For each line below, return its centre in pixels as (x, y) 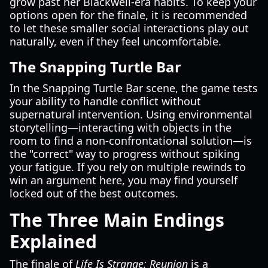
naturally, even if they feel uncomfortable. (115, 41)
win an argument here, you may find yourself (124, 180)
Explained (53, 241)
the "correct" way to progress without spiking (125, 154)
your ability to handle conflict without (105, 101)
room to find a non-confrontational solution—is (131, 141)
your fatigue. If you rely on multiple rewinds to (128, 167)
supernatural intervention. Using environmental (131, 114)
